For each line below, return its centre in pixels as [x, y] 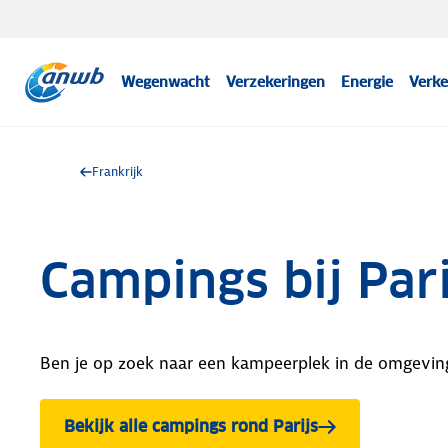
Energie [367, 82]
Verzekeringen [276, 82]
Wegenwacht [166, 82]
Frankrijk [117, 171]
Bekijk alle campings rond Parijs [191, 426]
